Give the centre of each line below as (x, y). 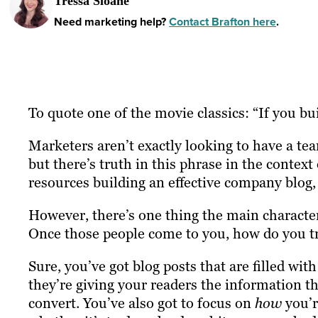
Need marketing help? (111, 22)
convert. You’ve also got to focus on (142, 303)
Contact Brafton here (223, 22)
